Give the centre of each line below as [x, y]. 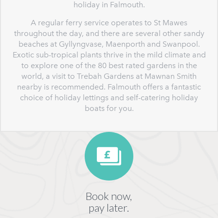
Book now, [109, 196]
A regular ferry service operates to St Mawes [109, 23]
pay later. [109, 208]
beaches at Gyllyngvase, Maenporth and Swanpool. [109, 44]
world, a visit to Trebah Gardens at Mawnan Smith [109, 76]
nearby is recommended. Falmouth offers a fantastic [109, 87]
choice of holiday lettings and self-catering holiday [109, 98]
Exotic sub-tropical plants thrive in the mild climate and [109, 55]
